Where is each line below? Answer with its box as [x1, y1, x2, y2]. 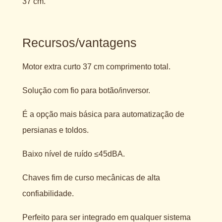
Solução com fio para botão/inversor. [22, 86, 150, 95]
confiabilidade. [22, 189, 74, 198]
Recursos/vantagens [22, 35, 137, 50]
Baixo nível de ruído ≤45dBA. [22, 149, 125, 158]
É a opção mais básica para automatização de [22, 110, 184, 118]
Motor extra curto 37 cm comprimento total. [22, 62, 170, 71]
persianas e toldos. [22, 125, 89, 134]
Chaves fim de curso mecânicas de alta [22, 173, 160, 182]
